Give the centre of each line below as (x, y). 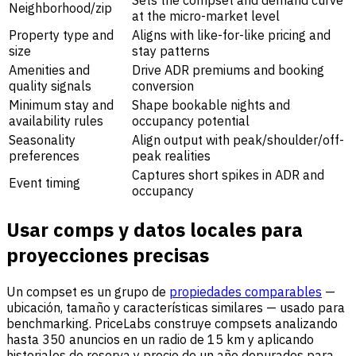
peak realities (171, 156)
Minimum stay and (61, 105)
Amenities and (49, 70)
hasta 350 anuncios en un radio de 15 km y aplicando (160, 339)
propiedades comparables (246, 291)
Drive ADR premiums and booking (228, 70)
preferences (44, 156)
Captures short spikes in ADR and (228, 175)
